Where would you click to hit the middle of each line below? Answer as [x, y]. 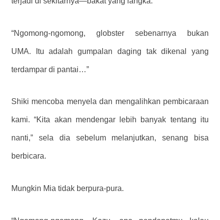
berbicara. [29, 156]
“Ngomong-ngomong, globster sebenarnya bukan [110, 33]
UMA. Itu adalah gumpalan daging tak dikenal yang [110, 51]
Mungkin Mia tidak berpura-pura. [68, 189]
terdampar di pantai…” [50, 69]
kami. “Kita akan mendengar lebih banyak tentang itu [110, 120]
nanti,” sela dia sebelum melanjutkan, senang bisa [110, 138]
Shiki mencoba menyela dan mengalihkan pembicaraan [110, 102]
